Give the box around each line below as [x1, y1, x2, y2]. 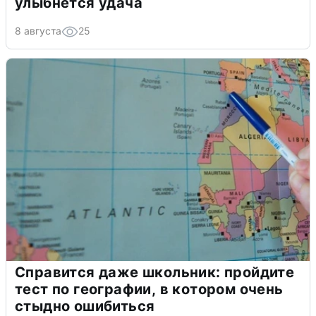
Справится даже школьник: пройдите [15, 264, 295, 281]
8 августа [15, 25, 61, 37]
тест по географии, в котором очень [15, 281, 284, 298]
